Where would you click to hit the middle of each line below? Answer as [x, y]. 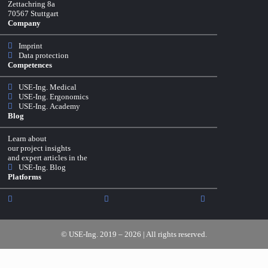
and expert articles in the [48, 157]
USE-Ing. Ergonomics [53, 97]
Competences [30, 65]
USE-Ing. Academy [49, 106]
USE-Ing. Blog [42, 167]
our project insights [39, 148]
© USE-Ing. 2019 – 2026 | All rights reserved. [134, 234]
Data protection [43, 55]
